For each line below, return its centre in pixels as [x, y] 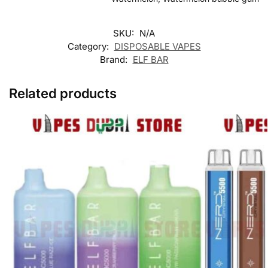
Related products [63, 94]
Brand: [115, 60]
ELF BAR [150, 60]
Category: [89, 47]
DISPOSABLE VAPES [157, 47]
